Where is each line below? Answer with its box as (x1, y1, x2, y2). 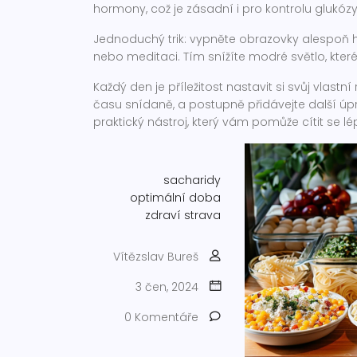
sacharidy (163, 172, 221, 188)
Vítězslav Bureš (113, 249, 198, 265)
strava (184, 207, 221, 223)
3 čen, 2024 (135, 279, 198, 295)
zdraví (145, 207, 181, 223)
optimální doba (130, 190, 221, 206)
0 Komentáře (124, 309, 198, 325)
